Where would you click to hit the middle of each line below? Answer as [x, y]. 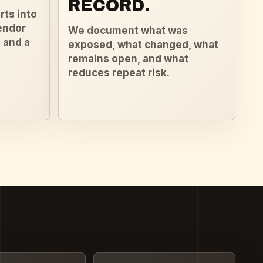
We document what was [128, 31]
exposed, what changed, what [143, 45]
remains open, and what [128, 59]
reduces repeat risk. [119, 73]
